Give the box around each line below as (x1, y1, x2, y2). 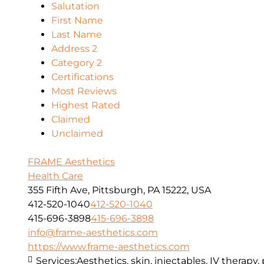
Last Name (51, 29, 102, 41)
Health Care (28, 170, 83, 182)
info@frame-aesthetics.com (28, 227, 158, 239)
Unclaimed (51, 128, 103, 140)
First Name (51, 15, 103, 27)
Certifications (51, 71, 114, 83)
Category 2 (51, 57, 102, 69)
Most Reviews (51, 85, 117, 97)
